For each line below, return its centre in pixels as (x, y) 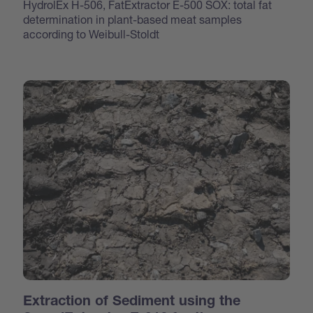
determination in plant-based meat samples (133, 20)
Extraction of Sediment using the (132, 303)
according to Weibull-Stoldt (92, 34)
